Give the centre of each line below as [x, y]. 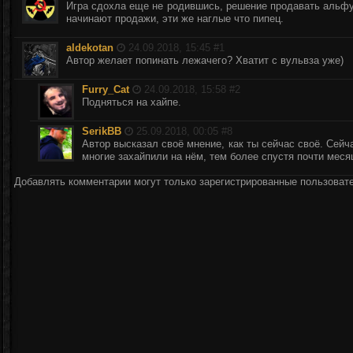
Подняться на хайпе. [132, 102]
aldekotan [91, 48]
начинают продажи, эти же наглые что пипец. [175, 19]
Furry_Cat [107, 89]
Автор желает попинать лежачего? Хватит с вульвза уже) [205, 60]
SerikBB [103, 131]
